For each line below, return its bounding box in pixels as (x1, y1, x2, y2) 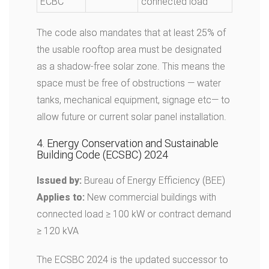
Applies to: (37, 192, 85, 203)
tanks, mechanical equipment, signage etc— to (37, 94, 230, 106)
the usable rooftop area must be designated (37, 44, 222, 55)
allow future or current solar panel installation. (37, 111, 226, 122)
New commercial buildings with (85, 192, 216, 203)
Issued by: (37, 175, 82, 186)
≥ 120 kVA (37, 225, 79, 237)
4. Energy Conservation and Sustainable (37, 137, 219, 150)
